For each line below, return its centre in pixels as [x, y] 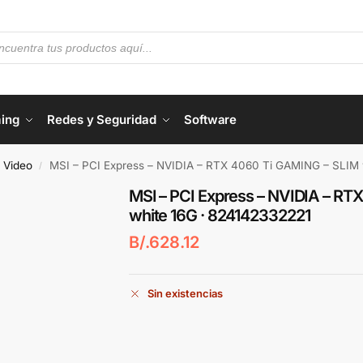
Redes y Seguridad [102, 120]
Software [211, 120]
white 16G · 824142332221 [219, 216]
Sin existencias [185, 294]
